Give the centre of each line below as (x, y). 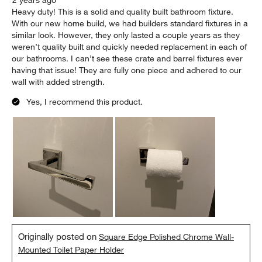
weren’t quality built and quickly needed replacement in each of (130, 47)
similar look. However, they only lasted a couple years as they (126, 35)
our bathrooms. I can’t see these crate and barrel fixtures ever (127, 59)
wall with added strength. (58, 82)
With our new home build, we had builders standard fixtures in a (130, 24)
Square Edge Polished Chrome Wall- (167, 237)
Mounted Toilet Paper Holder (71, 250)
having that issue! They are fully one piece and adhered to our (127, 70)
